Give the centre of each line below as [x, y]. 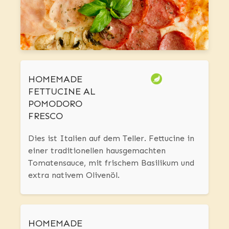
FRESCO [45, 116]
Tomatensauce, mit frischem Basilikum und [111, 163]
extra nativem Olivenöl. [74, 175]
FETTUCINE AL [62, 92]
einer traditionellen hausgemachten [97, 151]
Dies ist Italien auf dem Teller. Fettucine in [111, 139]
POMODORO [55, 104]
